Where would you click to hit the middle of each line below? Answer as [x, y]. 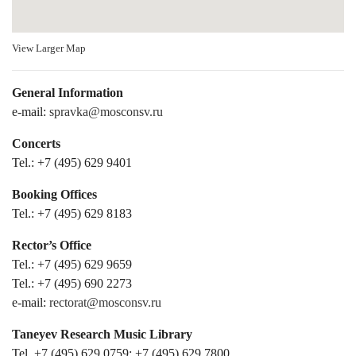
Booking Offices [54, 194]
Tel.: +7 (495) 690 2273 [72, 283]
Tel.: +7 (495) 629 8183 [72, 213]
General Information [68, 93]
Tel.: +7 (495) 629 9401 [72, 163]
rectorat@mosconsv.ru [105, 302]
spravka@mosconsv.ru [106, 112]
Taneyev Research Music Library [102, 334]
